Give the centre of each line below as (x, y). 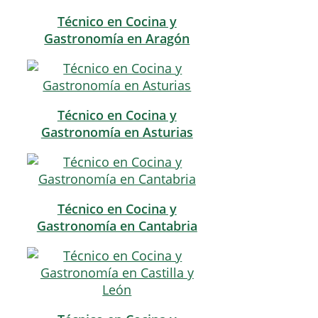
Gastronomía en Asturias (117, 132)
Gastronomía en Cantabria (117, 226)
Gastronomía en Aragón (117, 39)
